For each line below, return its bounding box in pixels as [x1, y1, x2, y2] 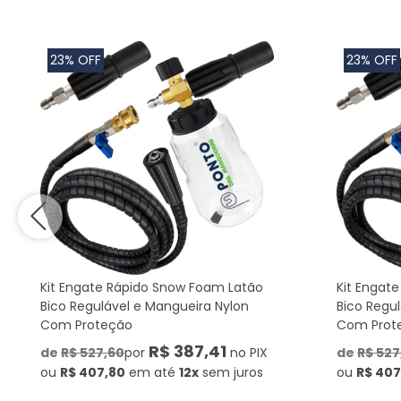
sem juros [202, 363, 263, 381]
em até [129, 363, 175, 381]
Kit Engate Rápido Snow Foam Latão [40, 278, 263, 296]
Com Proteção [40, 316, 132, 334]
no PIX [226, 344, 268, 362]
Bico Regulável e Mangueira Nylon [40, 297, 249, 315]
